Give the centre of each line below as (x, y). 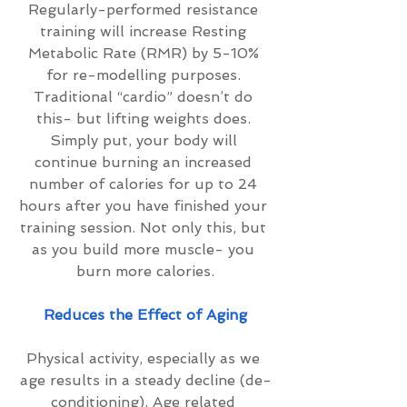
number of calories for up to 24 (145, 184)
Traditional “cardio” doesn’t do (145, 97)
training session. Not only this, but (145, 228)
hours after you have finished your (145, 206)
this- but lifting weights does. (145, 119)
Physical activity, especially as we (145, 358)
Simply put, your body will (145, 140)
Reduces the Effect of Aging (145, 315)
